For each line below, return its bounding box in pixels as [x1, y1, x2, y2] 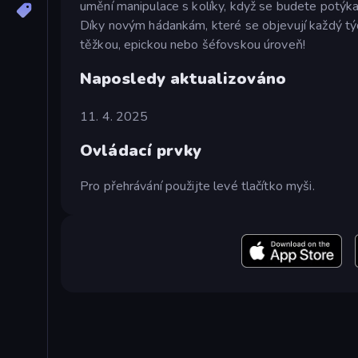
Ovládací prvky [80, 140, 201, 162]
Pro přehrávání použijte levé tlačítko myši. [80, 177, 315, 195]
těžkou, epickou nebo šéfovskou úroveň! [80, 35, 305, 54]
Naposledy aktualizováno [80, 67, 287, 89]
